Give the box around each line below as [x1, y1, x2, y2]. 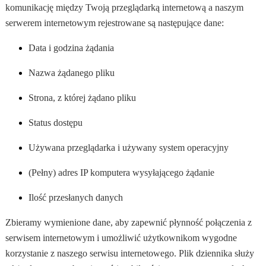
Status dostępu [28, 118, 83, 128]
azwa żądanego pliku [36, 68, 115, 78]
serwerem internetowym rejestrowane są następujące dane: [5, 18, 224, 28]
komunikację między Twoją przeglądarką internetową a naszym [5, 2, 243, 13]
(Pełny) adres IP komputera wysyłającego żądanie [28, 167, 214, 178]
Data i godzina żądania [28, 43, 114, 53]
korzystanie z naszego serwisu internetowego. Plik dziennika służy [5, 248, 254, 259]
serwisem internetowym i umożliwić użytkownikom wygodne [5, 233, 237, 243]
